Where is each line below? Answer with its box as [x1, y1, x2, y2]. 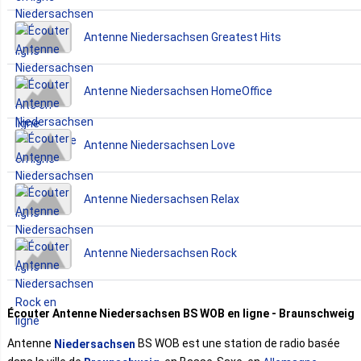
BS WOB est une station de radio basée [135, 336, 340, 350]
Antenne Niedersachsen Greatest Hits [84, 30, 281, 44]
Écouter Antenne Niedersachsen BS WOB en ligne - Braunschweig [7, 306, 355, 320]
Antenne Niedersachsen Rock [84, 246, 237, 259]
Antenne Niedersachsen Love [84, 138, 235, 151]
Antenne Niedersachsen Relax [84, 192, 239, 205]
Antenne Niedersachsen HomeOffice [84, 84, 272, 98]
